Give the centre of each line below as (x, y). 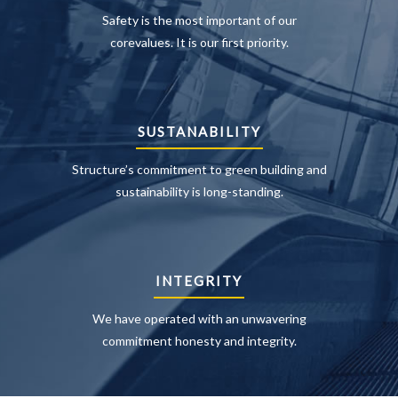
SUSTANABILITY (199, 131)
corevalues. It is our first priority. (199, 42)
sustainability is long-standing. (199, 191)
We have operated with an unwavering (199, 318)
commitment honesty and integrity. (199, 341)
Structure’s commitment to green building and (199, 169)
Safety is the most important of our (199, 20)
